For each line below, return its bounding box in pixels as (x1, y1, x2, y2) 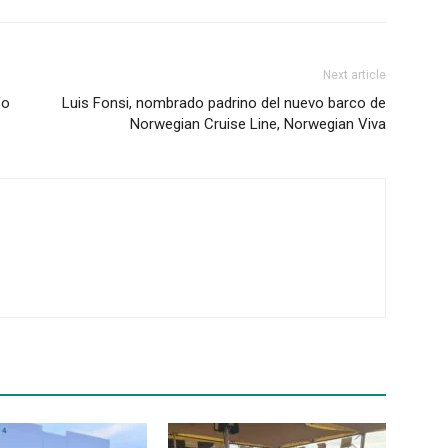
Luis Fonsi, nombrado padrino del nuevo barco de (62, 94, 386, 113)
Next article (323, 68, 386, 83)
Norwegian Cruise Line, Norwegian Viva (130, 115, 386, 134)
